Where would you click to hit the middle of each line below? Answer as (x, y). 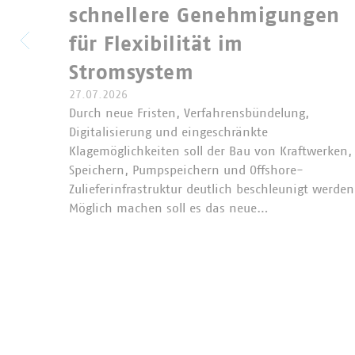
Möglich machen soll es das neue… (169, 208)
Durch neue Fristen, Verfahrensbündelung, (189, 113)
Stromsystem (132, 73)
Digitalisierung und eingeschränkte (168, 132)
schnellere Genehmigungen (204, 15)
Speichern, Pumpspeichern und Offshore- (186, 170)
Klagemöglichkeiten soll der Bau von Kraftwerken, (210, 151)
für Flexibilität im (156, 44)
